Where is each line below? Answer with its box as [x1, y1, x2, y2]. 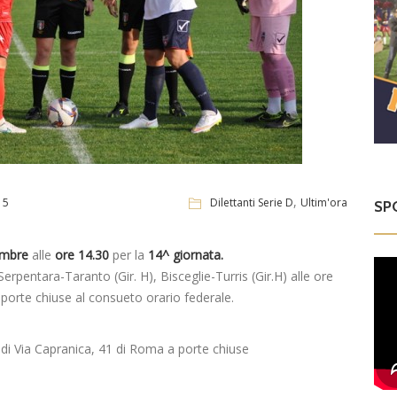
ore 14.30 [55, 246, 113, 264]
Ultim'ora [300, 194, 348, 210]
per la [113, 246, 148, 264]
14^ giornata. [148, 246, 223, 264]
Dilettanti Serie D [210, 194, 294, 210]
